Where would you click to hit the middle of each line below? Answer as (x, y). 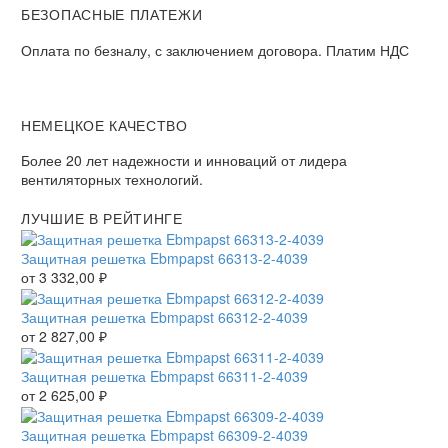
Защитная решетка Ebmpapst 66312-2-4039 (164, 316)
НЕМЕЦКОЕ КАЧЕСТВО (104, 124)
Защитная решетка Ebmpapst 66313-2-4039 (164, 258)
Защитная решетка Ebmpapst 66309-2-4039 (164, 434)
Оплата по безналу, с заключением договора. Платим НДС (215, 49)
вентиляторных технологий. (112, 179)
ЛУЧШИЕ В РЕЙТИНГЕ (102, 218)
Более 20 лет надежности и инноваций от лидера (184, 160)
